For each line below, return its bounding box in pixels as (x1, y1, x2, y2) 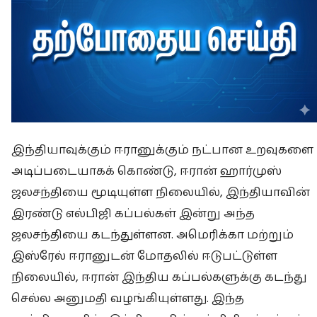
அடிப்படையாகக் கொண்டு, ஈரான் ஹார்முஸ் (11, 162, 282, 180)
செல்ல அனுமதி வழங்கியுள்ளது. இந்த (11, 289, 244, 307)
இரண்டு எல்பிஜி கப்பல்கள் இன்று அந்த (11, 204, 255, 222)
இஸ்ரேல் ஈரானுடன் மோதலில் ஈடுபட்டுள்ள (11, 247, 277, 265)
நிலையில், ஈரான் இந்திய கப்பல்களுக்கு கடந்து (11, 268, 306, 286)
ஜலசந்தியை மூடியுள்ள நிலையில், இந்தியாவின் (11, 183, 310, 201)
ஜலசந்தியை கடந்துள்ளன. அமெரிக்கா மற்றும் (11, 226, 294, 243)
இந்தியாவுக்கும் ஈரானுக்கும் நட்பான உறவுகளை (11, 141, 313, 158)
